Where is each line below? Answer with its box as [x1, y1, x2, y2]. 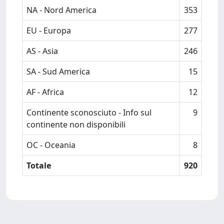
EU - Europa [26, 25, 71, 36]
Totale [26, 160, 51, 171]
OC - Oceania [26, 139, 75, 150]
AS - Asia [26, 45, 58, 56]
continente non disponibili [26, 119, 125, 130]
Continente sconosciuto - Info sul [26, 107, 151, 118]
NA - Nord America [26, 4, 96, 15]
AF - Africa [26, 86, 64, 97]
